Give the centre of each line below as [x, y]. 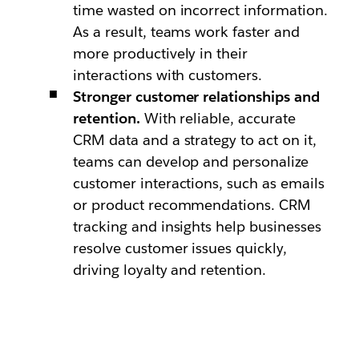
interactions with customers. [167, 75]
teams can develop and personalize [191, 161]
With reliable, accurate [220, 118]
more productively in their [160, 53]
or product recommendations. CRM [192, 205]
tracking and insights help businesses [197, 226]
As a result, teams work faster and [186, 32]
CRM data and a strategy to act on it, [195, 140]
